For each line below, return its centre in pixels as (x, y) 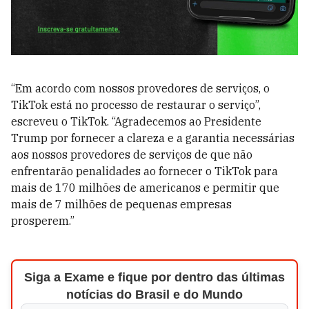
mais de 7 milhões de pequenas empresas (121, 204)
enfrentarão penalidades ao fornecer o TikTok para (144, 171)
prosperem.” (43, 220)
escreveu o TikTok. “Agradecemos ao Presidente (136, 121)
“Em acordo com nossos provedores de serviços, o (140, 88)
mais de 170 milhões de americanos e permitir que (145, 187)
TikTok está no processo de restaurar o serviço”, (136, 104)
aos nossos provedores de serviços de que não (132, 154)
